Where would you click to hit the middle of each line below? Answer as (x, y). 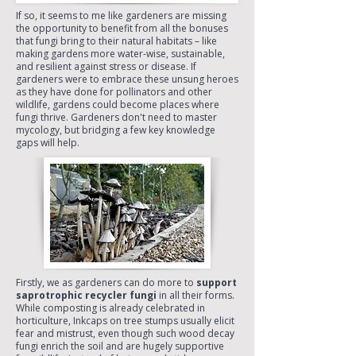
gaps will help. (48, 143)
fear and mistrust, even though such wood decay (125, 333)
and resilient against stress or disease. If (106, 66)
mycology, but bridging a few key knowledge (116, 130)
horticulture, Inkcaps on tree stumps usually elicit (125, 321)
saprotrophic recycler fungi (87, 295)
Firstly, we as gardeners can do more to (106, 282)
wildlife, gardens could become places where (118, 104)
